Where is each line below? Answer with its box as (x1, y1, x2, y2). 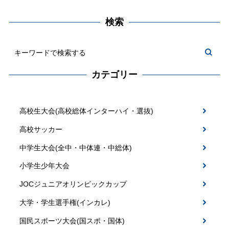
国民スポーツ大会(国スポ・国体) (19, 216, 125, 225)
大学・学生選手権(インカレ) (19, 198, 110, 207)
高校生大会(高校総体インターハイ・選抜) (19, 107, 153, 116)
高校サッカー (19, 125, 62, 133)
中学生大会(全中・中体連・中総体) (19, 143, 132, 152)
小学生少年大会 (19, 162, 70, 170)
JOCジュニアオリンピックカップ (19, 180, 127, 189)
